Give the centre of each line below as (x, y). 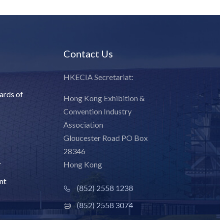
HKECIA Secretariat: (99, 77)
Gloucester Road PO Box (106, 138)
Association (83, 125)
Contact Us (88, 54)
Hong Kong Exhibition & (104, 98)
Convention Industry (98, 111)
